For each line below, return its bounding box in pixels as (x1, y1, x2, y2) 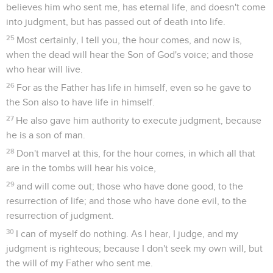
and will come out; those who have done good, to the (16, 181, 244, 191)
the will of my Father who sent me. (6, 258, 153, 268)
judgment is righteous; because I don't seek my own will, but (6, 243, 263, 253)
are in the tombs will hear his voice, (6, 163, 156, 173)
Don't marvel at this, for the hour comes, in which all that (16, 148, 256, 158)
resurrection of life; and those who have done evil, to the (6, 196, 247, 206)
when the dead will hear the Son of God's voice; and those (6, 49, 253, 60)
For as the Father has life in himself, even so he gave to (16, 82, 252, 93)
